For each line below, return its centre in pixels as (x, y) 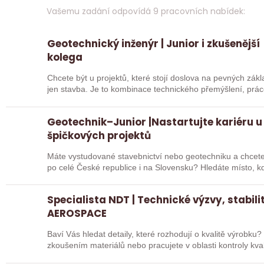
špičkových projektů (99, 135)
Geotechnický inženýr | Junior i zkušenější (154, 44)
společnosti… (72, 257)
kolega (65, 57)
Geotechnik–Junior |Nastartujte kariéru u (155, 122)
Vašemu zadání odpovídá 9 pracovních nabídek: (146, 11)
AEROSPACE (77, 214)
